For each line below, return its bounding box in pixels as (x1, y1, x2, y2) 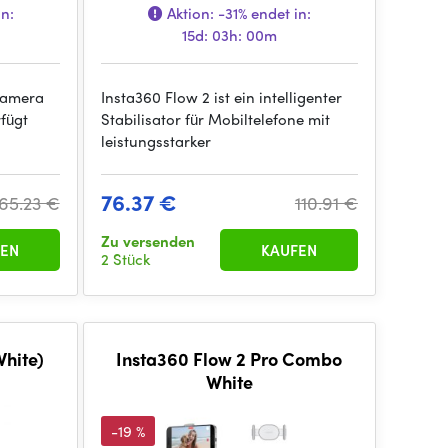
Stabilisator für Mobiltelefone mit (100, 108, 330, 130)
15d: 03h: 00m (181, 24, 277, 46)
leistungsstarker (100, 130, 211, 152)
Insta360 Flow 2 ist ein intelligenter (100, 86, 342, 108)
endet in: (246, 2, 311, 24)
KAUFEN (260, 239, 317, 261)
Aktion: (162, 2, 218, 24)
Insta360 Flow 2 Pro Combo (116, 346, 343, 371)
